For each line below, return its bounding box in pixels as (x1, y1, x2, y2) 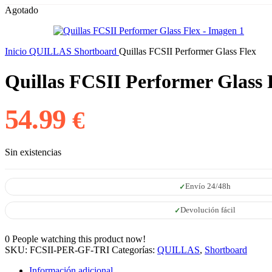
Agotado (5, 5, 38, 16)
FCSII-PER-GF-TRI (30, 245, 112, 256)
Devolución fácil (180, 206, 236, 215)
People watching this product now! (12, 234, 146, 245)
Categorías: (112, 245, 155, 256)
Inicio (5, 46, 29, 57)
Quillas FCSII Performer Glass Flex (119, 46, 256, 57)
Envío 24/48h (185, 182, 231, 191)
